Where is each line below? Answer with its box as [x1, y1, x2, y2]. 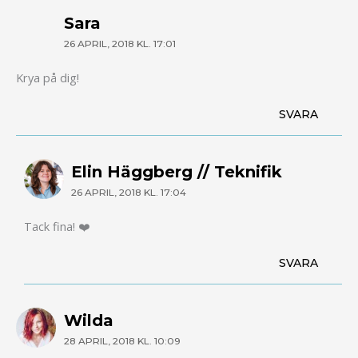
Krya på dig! [16, 69, 79, 86]
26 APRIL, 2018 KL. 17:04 [71, 187, 187, 199]
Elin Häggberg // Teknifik [71, 162, 283, 182]
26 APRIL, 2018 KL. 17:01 [63, 38, 176, 50]
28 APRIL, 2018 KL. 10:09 [63, 336, 181, 348]
